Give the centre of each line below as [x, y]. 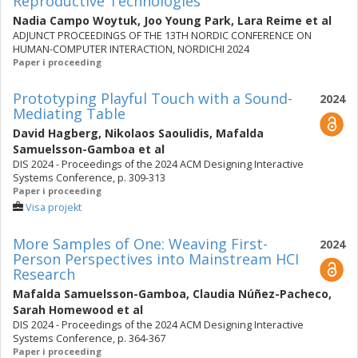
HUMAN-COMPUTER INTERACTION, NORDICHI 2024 [131, 49]
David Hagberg [56, 133]
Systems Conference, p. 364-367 [89, 338]
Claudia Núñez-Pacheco [261, 294]
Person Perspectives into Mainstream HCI [156, 259]
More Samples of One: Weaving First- [140, 244]
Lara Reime [270, 20]
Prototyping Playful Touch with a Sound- [153, 98]
